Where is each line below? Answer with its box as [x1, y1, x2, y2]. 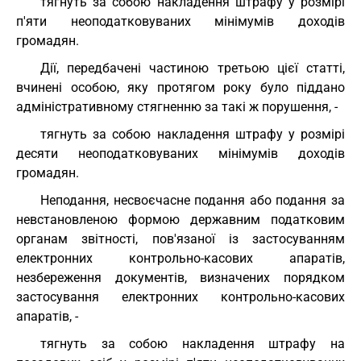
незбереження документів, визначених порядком [16, 270, 345, 285]
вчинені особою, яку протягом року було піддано [16, 80, 345, 95]
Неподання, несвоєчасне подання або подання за [40, 193, 345, 208]
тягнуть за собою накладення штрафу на [40, 336, 345, 351]
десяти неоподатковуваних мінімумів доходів [16, 146, 345, 161]
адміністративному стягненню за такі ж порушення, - [16, 99, 338, 114]
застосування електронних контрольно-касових [16, 289, 345, 305]
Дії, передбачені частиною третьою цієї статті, [40, 60, 345, 76]
